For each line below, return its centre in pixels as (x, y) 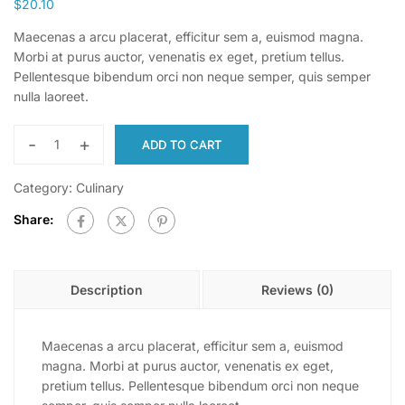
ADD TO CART (182, 145)
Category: (45, 188)
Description (107, 290)
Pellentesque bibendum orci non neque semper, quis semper (192, 77)
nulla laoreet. (51, 97)
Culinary (100, 188)
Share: (33, 220)
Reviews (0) (297, 290)
